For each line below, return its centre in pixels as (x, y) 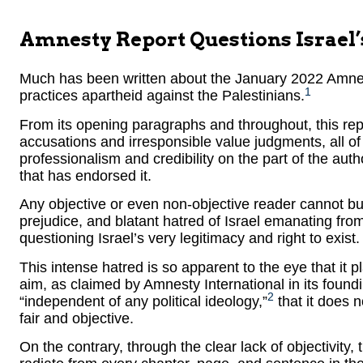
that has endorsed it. (85, 175)
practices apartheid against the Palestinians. (162, 96)
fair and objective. (77, 318)
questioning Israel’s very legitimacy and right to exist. (190, 239)
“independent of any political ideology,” (143, 301)
